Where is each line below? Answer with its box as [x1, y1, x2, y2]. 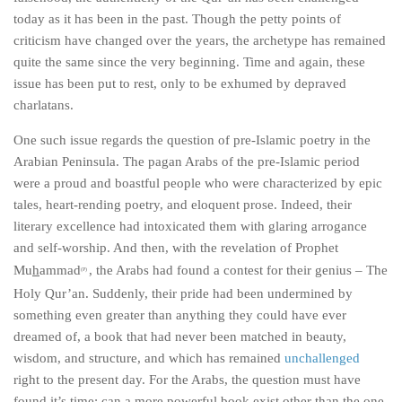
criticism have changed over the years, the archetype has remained [13, 33, 386, 48]
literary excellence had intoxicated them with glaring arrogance [13, 219, 367, 233]
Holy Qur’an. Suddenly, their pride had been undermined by [13, 286, 353, 301]
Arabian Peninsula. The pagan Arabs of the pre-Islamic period [13, 154, 360, 169]
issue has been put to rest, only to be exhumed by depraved [13, 76, 346, 91]
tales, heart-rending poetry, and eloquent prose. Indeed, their [13, 197, 352, 212]
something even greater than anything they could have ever [13, 308, 346, 322]
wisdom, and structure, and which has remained [13, 351, 284, 365]
